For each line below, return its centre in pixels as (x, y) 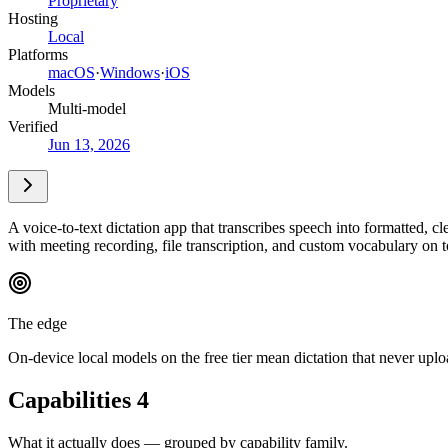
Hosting (33, 18)
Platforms (38, 54)
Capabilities (72, 399)
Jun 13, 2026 (89, 144)
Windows (130, 72)
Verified (33, 126)
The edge (37, 323)
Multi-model (87, 108)
